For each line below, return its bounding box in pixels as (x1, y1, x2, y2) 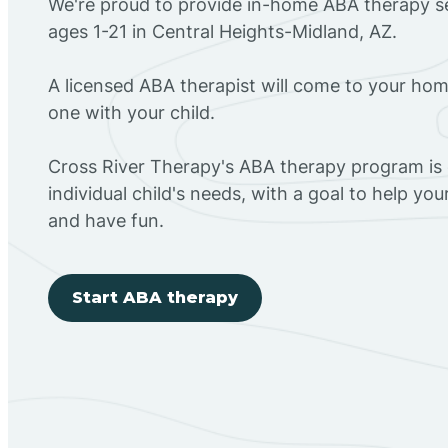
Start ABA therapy (72, 287, 238, 307)
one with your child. (48, 101, 215, 123)
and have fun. (48, 209, 164, 231)
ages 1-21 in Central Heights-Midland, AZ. (48, 20, 397, 42)
